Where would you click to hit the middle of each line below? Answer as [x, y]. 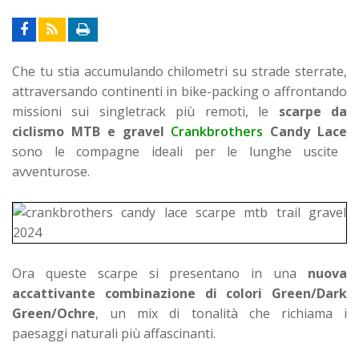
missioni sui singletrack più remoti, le [145, 111]
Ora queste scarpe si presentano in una [155, 273]
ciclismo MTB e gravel [92, 131]
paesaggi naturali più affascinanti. [114, 333]
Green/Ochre [54, 313]
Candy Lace [305, 131]
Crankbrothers [217, 131]
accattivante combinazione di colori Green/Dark [179, 293]
